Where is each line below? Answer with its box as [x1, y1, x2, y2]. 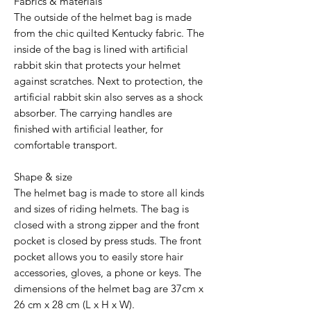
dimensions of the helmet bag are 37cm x [14, 281, 203, 295]
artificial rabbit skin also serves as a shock [14, 90, 203, 103]
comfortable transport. [14, 137, 117, 151]
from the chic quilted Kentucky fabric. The [14, 26, 204, 40]
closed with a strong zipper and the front [14, 217, 199, 231]
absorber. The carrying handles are [14, 106, 172, 119]
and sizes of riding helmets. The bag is [14, 201, 189, 215]
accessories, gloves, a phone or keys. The [14, 265, 201, 279]
